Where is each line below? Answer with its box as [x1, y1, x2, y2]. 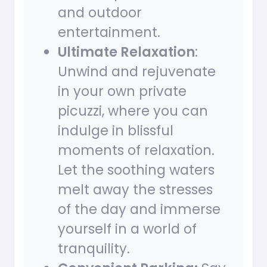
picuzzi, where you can [58, 101, 208, 121]
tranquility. [58, 239, 130, 259]
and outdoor [58, 3, 142, 23]
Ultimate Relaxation [58, 42, 195, 62]
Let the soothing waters [58, 160, 215, 180]
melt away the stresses [58, 180, 213, 200]
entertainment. [58, 23, 160, 42]
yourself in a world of [58, 219, 197, 239]
